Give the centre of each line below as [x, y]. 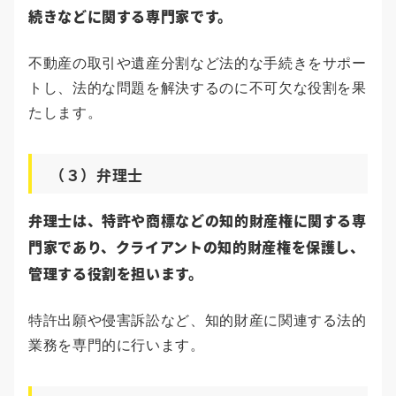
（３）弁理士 [96, 175]
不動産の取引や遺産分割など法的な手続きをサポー [198, 64]
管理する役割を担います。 [116, 274]
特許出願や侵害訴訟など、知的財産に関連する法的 [198, 321]
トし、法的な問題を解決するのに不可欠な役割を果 [198, 88]
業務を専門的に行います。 [117, 346]
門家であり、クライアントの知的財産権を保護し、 [197, 247]
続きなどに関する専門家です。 [130, 16]
